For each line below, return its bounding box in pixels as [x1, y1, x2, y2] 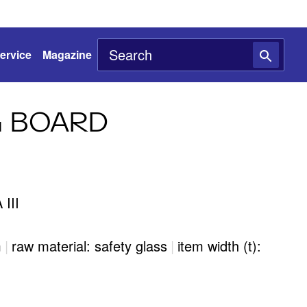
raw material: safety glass [12, 236, 167, 256]
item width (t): [177, 236, 261, 256]
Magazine [42, 47, 92, 62]
